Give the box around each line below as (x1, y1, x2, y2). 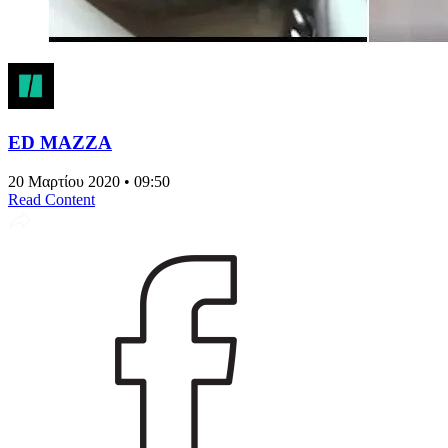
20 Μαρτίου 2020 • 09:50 (8, 172, 170, 190)
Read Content (8, 190, 95, 208)
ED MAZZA (8, 131, 112, 153)
